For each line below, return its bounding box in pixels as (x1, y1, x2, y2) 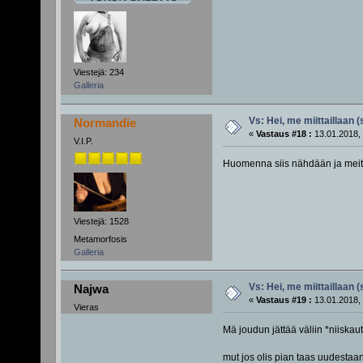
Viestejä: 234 (73, 67, 124, 78)
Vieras (73, 301, 99, 312)
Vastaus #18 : (255, 128, 312, 139)
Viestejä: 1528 (73, 216, 129, 227)
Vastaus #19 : (255, 294, 312, 305)
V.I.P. (73, 135, 93, 146)
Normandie (74, 115, 137, 130)
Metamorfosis (73, 233, 127, 244)
